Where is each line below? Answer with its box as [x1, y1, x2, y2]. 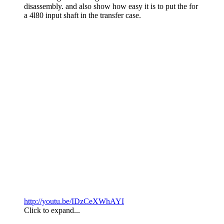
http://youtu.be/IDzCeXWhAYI [24, 197, 124, 206]
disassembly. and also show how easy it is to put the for [24, 2, 198, 11]
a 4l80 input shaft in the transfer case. [24, 11, 141, 20]
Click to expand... [24, 206, 80, 215]
